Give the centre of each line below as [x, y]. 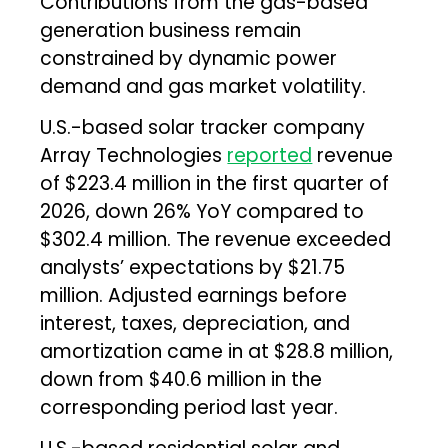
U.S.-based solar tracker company [203, 127]
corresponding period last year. [189, 407]
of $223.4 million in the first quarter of [215, 183]
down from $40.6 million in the [181, 379]
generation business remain [171, 30]
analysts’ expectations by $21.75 [193, 267]
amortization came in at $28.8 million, [217, 351]
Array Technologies [134, 155]
